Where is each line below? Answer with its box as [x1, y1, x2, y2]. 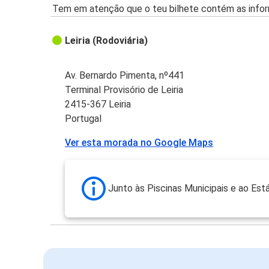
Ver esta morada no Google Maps [65, 137, 214, 149]
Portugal [65, 113, 102, 125]
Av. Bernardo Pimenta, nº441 [65, 70, 185, 82]
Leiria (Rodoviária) [65, 35, 148, 47]
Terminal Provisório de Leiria [65, 84, 184, 96]
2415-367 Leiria [65, 98, 131, 110]
